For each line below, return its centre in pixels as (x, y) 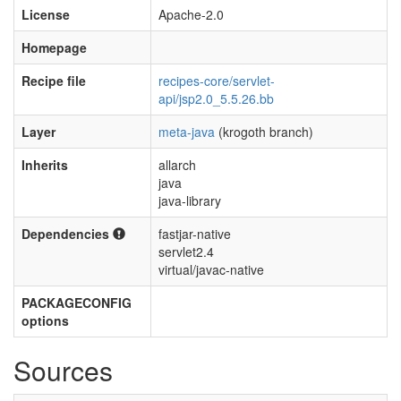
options (45, 320)
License (46, 14)
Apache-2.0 (191, 14)
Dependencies (67, 234)
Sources (63, 370)
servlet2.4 (186, 252)
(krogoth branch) (264, 132)
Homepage (54, 47)
